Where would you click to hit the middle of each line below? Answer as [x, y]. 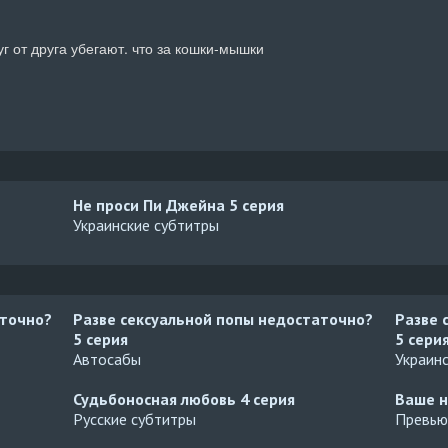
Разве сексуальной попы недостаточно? [223, 319]
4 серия [268, 399]
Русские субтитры [135, 419]
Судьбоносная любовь [157, 399]
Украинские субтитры [146, 225]
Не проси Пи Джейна [151, 205]
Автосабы [107, 359]
